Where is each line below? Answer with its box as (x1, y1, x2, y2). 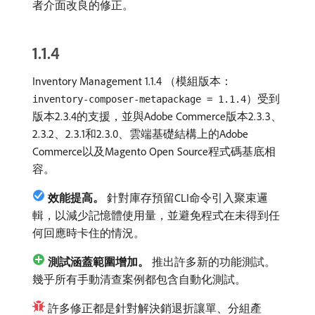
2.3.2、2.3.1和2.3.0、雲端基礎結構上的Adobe (32, 127, 248, 141)
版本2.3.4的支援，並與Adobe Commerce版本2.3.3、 (32, 109, 282, 123)
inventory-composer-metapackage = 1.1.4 (32, 94, 246, 105)
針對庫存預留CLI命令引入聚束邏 (104, 191, 268, 205)
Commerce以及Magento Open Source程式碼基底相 (32, 144, 276, 158)
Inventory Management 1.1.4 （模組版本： (32, 74, 232, 88)
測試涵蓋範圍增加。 (48, 255, 149, 269)
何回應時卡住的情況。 (32, 226, 145, 240)
